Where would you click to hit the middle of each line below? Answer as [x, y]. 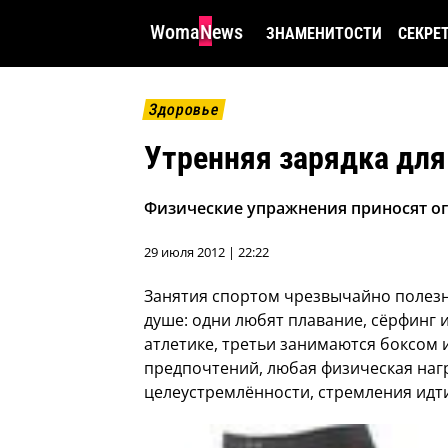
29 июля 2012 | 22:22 [206, 252]
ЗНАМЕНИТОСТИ [324, 33]
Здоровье [184, 109]
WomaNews [196, 32]
